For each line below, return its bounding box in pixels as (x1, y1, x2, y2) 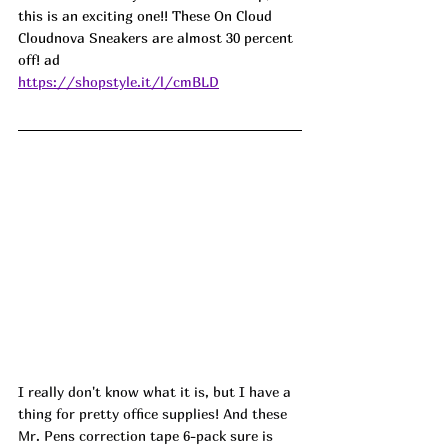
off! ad (18, 51, 60, 68)
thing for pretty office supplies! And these (18, 405, 291, 423)
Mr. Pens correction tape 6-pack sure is (18, 427, 277, 445)
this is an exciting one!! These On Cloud (18, 7, 276, 24)
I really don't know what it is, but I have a (18, 383, 295, 401)
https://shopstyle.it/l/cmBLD (18, 73, 219, 90)
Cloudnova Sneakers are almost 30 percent (18, 29, 297, 46)
